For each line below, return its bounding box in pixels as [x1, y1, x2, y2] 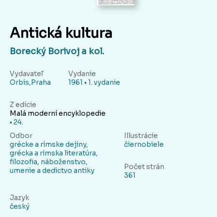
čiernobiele [124, 140, 164, 149]
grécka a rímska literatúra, [10, 149, 98, 158]
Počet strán [124, 162, 164, 171]
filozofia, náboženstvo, [10, 157, 88, 167]
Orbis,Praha [10, 78, 51, 87]
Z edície [10, 100, 36, 109]
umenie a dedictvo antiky [10, 166, 94, 175]
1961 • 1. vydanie [68, 78, 120, 87]
